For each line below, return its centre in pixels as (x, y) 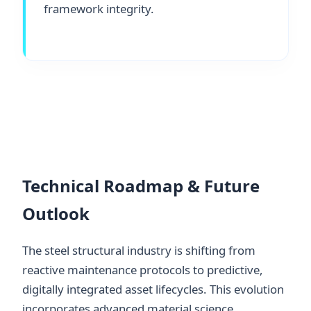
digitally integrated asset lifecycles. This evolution (153, 289)
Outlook (56, 213)
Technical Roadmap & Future (141, 185)
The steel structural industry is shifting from (139, 251)
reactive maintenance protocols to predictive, (143, 270)
